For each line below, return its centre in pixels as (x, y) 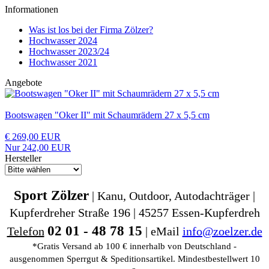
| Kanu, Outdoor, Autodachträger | (172, 195)
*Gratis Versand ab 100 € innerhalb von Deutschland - (134, 246)
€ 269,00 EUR (33, 136)
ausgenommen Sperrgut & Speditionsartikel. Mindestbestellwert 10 (134, 258)
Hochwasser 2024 (63, 40)
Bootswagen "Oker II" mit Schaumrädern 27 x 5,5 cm (107, 115)
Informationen (32, 9)
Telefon (26, 231)
